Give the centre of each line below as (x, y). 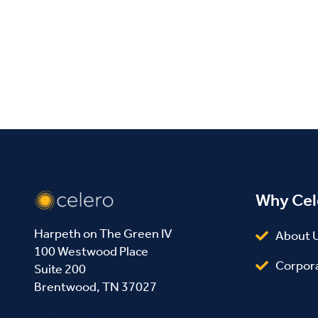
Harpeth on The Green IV (103, 234)
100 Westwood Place (91, 252)
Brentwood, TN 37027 (95, 287)
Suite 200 (60, 269)
